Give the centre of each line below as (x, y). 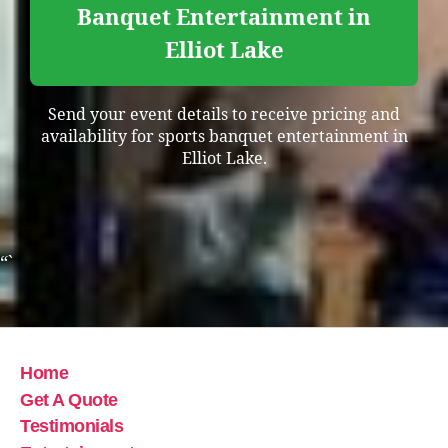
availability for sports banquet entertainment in (224, 136)
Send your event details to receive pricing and (224, 114)
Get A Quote (69, 399)
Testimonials (72, 426)
